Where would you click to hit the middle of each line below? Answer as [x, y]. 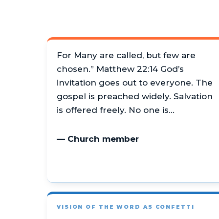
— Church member [98, 139]
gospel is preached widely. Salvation [135, 96]
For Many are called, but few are [126, 55]
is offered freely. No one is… [116, 110]
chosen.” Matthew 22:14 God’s [120, 69]
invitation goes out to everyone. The [135, 82]
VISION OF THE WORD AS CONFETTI [126, 207]
